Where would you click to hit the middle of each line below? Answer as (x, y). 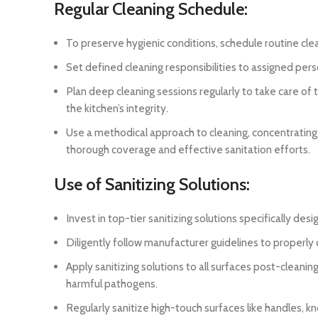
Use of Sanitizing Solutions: (152, 185)
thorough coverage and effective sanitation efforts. (188, 150)
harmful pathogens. (112, 284)
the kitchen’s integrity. (117, 109)
